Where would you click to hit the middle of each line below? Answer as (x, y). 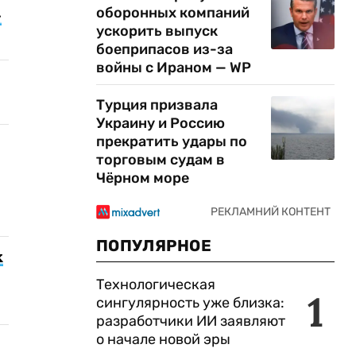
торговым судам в (161, 160)
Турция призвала (157, 105)
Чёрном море (143, 178)
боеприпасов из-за (164, 49)
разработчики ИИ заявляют (191, 321)
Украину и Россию (161, 123)
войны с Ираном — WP (174, 68)
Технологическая (156, 284)
